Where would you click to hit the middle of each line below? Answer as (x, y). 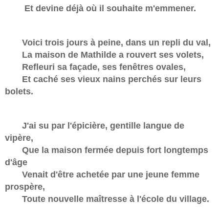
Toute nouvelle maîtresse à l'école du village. (107, 199)
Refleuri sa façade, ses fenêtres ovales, (95, 67)
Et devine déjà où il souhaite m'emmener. (100, 9)
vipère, (19, 138)
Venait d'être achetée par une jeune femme (102, 175)
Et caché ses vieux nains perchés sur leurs (103, 79)
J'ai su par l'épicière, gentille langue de (95, 126)
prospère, (25, 187)
